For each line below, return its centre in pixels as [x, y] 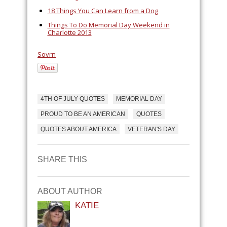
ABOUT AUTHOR [70, 191]
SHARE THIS [62, 159]
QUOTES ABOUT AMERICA [79, 129]
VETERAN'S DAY [152, 129]
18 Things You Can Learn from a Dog [103, 11]
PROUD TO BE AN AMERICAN [83, 114]
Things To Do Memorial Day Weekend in [108, 25]
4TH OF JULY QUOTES [73, 99]
